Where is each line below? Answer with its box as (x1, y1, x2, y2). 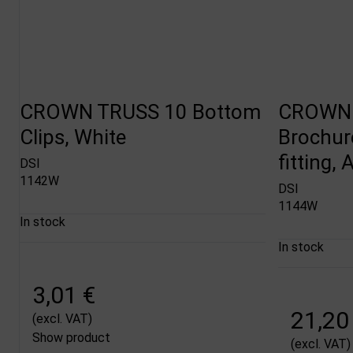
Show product (32, 330, 110, 346)
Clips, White (20, 124, 126, 149)
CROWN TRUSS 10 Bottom (20, 99, 261, 124)
